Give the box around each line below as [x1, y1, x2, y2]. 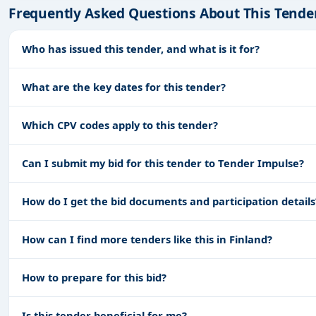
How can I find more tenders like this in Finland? [22, 231, 272, 246]
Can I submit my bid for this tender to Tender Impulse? [22, 155, 304, 170]
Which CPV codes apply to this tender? [22, 117, 218, 132]
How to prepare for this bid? [22, 269, 166, 284]
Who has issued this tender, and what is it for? [22, 41, 260, 56]
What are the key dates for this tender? [22, 79, 226, 94]
